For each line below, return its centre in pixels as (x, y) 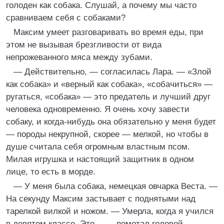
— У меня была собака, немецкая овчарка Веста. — (115, 186)
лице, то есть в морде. (51, 172)
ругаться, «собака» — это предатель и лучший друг (108, 97)
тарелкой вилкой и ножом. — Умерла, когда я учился (110, 211)
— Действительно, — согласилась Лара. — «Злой (112, 72)
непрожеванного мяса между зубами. (79, 57)
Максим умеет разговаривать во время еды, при (108, 32)
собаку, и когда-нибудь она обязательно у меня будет (111, 122)
